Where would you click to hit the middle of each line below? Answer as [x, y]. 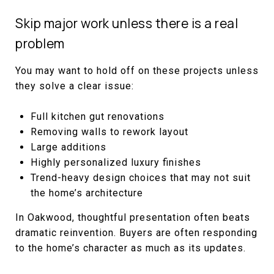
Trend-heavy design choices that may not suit [140, 177]
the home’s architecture [87, 193]
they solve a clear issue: [75, 86]
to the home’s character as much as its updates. [131, 248]
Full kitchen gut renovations [97, 116]
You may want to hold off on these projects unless [137, 70]
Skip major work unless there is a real [127, 23]
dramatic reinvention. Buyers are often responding [136, 232]
